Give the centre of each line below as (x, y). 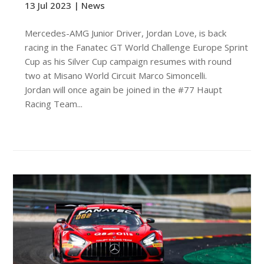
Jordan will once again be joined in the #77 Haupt (124, 89)
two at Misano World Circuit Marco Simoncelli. (118, 75)
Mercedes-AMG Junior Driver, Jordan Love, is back (126, 33)
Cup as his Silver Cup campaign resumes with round (128, 61)
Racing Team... (54, 103)
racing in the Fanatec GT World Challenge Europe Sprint (137, 47)
